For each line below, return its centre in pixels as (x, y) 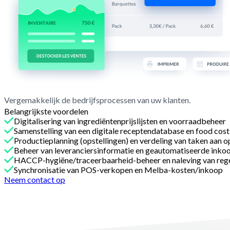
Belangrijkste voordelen (46, 111)
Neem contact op (35, 180)
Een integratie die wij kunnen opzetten (93, 209)
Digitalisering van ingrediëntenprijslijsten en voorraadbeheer (120, 121)
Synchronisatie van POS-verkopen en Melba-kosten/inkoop (118, 170)
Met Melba (24, 189)
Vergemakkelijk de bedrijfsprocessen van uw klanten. (97, 100)
